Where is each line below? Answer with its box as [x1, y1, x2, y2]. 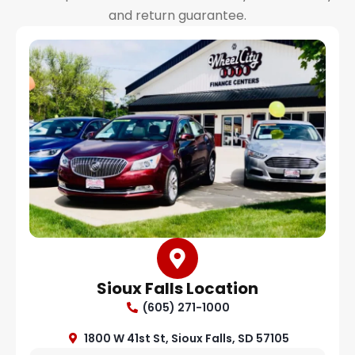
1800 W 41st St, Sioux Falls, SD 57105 [83, 330, 289, 347]
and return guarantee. [109, 6, 246, 25]
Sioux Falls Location [97, 277, 258, 300]
